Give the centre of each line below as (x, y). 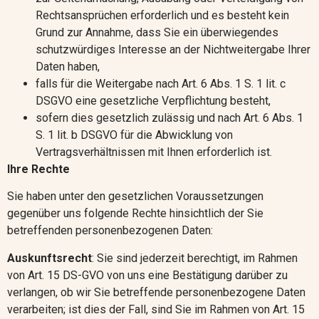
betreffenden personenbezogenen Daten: (110, 231)
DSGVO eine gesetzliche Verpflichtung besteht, (153, 100)
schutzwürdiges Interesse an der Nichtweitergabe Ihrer (173, 49)
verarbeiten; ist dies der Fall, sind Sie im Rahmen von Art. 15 (156, 309)
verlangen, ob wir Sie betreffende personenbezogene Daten (156, 292)
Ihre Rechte (38, 169)
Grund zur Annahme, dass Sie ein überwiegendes (157, 32)
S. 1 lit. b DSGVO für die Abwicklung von (134, 135)
